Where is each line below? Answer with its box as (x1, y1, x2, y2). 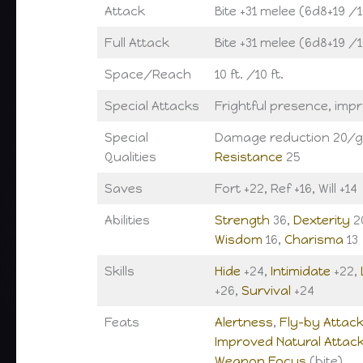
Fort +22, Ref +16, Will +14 (214, 181, 357, 197)
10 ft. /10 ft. (214, 67, 284, 83)
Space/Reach (104, 67, 191, 83)
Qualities (104, 150, 156, 165)
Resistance (214, 150, 283, 165)
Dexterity (293, 213, 350, 228)
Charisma (284, 233, 344, 248)
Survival (241, 284, 291, 299)
